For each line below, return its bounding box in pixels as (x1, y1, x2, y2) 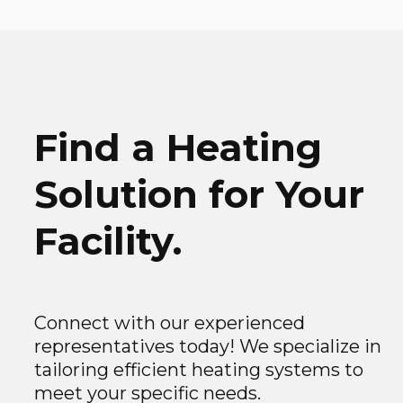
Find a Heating (33, 124, 322, 172)
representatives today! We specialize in (33, 336, 381, 358)
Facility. (33, 218, 182, 265)
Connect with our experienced (33, 312, 305, 335)
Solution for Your (33, 171, 364, 219)
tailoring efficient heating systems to (33, 359, 363, 381)
